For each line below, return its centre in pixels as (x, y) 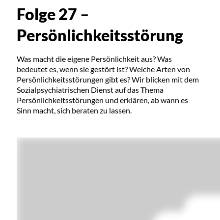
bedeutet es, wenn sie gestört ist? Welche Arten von (103, 69)
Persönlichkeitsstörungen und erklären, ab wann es (102, 100)
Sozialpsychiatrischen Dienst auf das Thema (90, 90)
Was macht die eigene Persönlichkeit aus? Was (94, 59)
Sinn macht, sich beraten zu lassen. (74, 110)
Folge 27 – (53, 14)
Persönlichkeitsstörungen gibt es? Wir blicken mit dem (108, 79)
